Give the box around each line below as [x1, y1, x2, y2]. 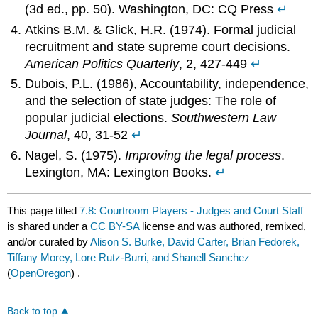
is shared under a [7, 219, 91, 232]
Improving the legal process [125, 148, 282, 163]
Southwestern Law [171, 111, 277, 126]
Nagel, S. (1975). [25, 148, 126, 163]
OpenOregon [11, 266, 72, 279]
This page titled [7, 204, 80, 216]
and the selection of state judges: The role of [25, 94, 277, 109]
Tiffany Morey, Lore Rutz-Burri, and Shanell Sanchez [7, 251, 251, 263]
